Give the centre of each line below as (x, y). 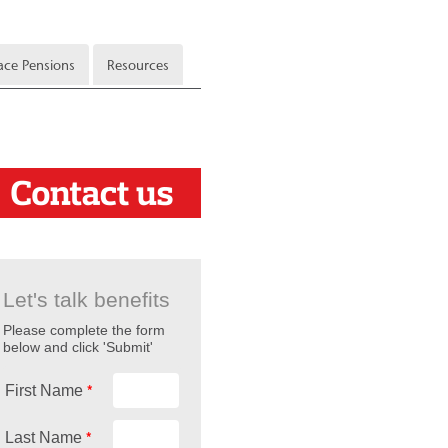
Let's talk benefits (86, 300)
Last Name (45, 437)
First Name (45, 390)
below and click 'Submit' (77, 347)
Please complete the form (83, 330)
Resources (138, 65)
